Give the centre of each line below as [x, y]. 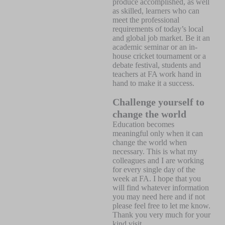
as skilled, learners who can [156, 11]
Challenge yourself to [158, 102]
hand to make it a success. [153, 83]
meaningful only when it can [158, 133]
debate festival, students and [157, 65]
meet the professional [146, 20]
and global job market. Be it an [161, 38]
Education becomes [143, 124]
